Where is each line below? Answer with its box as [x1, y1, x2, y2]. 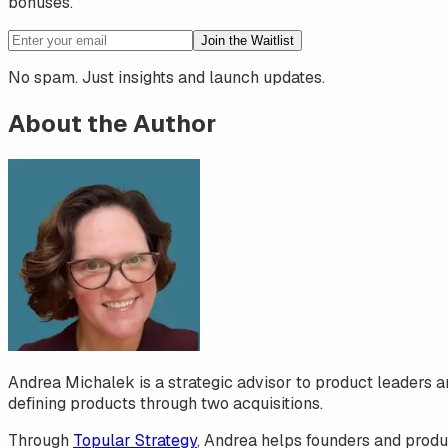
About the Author [8, 108, 216, 140]
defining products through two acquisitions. [8, 393, 323, 415]
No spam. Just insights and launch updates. [8, 67, 325, 89]
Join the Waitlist [201, 33, 294, 49]
